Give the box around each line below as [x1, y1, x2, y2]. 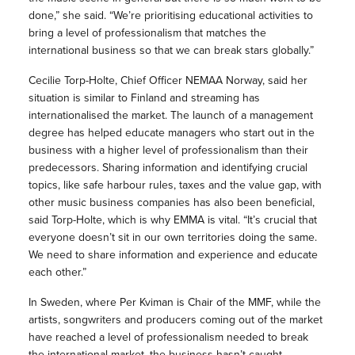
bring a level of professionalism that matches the [28, 25, 266, 42]
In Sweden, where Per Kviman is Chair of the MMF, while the [28, 294, 321, 311]
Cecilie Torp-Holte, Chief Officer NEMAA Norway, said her [28, 72, 307, 90]
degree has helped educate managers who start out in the [28, 124, 315, 142]
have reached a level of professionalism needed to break [28, 329, 308, 346]
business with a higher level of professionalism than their [28, 142, 308, 159]
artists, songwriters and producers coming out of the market [28, 311, 323, 329]
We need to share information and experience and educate [28, 246, 318, 264]
